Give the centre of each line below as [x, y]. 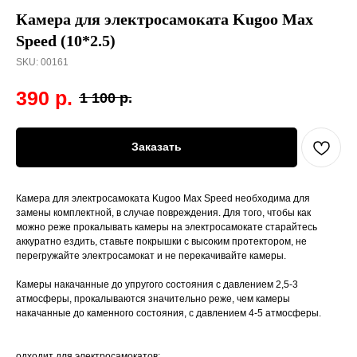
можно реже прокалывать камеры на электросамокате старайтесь [167, 227]
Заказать [157, 147]
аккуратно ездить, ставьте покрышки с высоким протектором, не [161, 241]
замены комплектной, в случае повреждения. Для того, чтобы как [163, 212]
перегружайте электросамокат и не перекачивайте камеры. [151, 255]
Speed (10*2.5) [66, 41]
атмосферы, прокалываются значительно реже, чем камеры [153, 298]
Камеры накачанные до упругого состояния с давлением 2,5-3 [157, 284]
